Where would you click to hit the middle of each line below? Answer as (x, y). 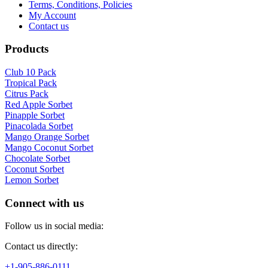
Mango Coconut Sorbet (49, 147)
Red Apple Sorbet (39, 104)
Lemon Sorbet (32, 180)
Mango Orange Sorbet (47, 137)
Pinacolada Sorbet (39, 126)
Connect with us (44, 203)
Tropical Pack (31, 83)
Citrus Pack (27, 94)
